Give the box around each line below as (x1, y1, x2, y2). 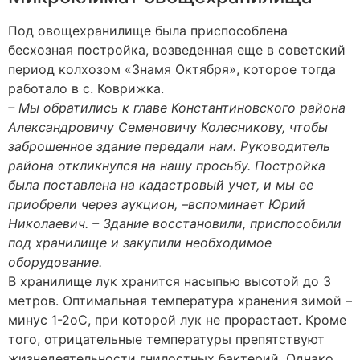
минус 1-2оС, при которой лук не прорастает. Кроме (8, 311, 346, 328)
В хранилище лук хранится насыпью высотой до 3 (8, 272, 331, 289)
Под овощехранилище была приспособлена (8, 22, 288, 39)
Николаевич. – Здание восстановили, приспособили (8, 215, 342, 231)
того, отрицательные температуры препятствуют (8, 330, 325, 347)
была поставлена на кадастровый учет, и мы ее (8, 176, 313, 193)
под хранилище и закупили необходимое (8, 234, 272, 251)
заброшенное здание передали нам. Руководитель (8, 137, 330, 154)
